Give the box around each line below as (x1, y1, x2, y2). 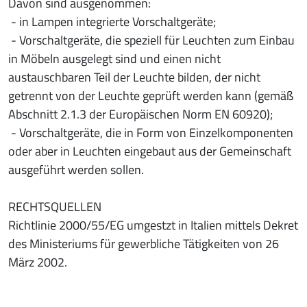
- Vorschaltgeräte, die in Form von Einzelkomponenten (8, 123, 293, 142)
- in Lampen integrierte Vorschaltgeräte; (8, 12, 216, 31)
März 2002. (8, 252, 67, 271)
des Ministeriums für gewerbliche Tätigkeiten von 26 (8, 234, 279, 253)
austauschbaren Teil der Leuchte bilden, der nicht (8, 67, 260, 86)
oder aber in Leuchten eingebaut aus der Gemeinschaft (8, 141, 291, 160)
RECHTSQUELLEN (8, 197, 101, 216)
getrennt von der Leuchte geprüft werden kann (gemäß (8, 86, 293, 105)
